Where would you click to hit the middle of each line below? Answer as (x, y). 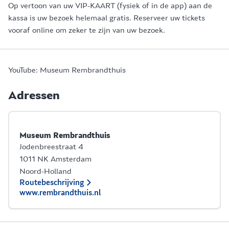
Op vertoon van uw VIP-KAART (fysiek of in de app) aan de (110, 6)
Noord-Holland (45, 171)
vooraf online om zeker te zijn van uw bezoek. (87, 30)
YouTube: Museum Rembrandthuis (67, 70)
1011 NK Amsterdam (55, 159)
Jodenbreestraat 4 (51, 147)
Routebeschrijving (52, 182)
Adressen (34, 96)
